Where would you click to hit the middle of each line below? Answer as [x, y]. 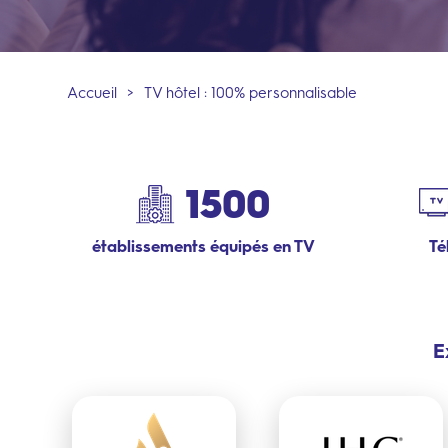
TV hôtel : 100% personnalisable [250, 93]
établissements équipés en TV [203, 246]
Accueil [92, 93]
